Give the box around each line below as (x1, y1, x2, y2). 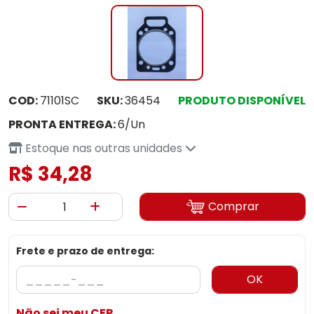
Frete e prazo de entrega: (16, 244, 154, 258)
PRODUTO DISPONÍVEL (178, 93, 306, 109)
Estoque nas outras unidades (22, 140, 185, 156)
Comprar (207, 198, 259, 214)
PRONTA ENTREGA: (8, 116, 118, 132)
